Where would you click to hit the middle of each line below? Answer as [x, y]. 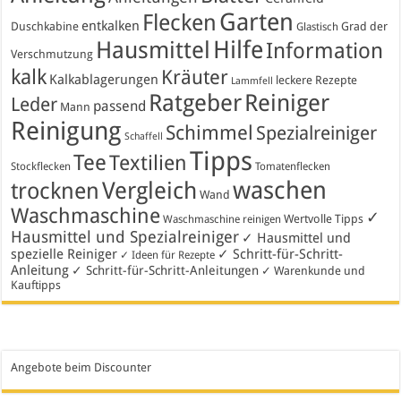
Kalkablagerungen [104, 80]
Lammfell [252, 81]
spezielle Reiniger [64, 255]
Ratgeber [196, 103]
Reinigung [67, 132]
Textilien [149, 163]
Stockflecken [41, 167]
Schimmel [210, 133]
